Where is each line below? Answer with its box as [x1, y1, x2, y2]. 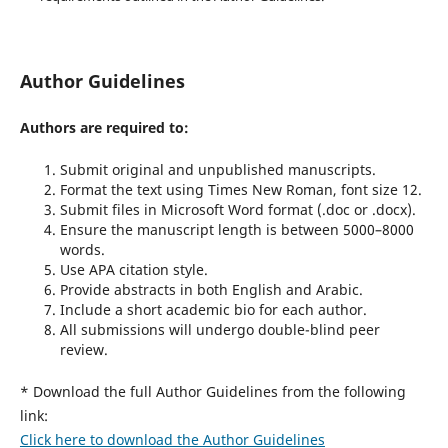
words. [59, 240, 105, 260]
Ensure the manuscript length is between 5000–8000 [59, 220, 414, 240]
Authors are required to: [19, 118, 189, 138]
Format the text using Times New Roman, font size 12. [59, 180, 422, 200]
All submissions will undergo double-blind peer [59, 320, 380, 340]
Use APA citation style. [59, 260, 208, 280]
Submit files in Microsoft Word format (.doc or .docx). [59, 200, 416, 220]
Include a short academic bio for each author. [59, 300, 367, 320]
